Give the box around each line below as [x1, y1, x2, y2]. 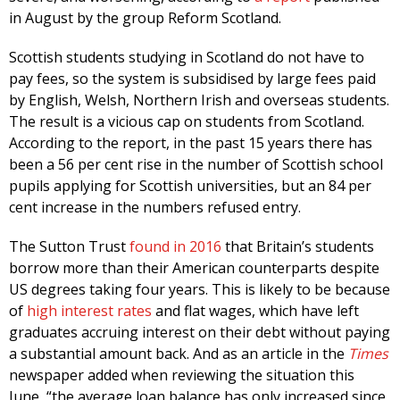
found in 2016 [129, 237, 221, 257]
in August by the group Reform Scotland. [9, 8, 285, 29]
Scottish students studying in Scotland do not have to [9, 47, 364, 68]
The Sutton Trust [9, 237, 129, 257]
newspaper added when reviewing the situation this [9, 365, 354, 386]
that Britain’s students [221, 237, 374, 257]
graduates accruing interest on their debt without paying [9, 322, 390, 343]
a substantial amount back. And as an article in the [9, 344, 348, 364]
